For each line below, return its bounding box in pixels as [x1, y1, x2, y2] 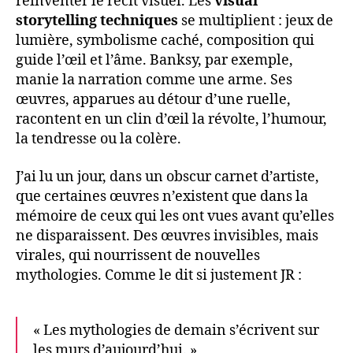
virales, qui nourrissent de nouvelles [16, 246, 260, 265]
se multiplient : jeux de [178, 12, 333, 31]
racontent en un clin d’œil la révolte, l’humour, [16, 110, 327, 129]
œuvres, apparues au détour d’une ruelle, [16, 91, 291, 110]
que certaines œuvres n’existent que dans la [16, 187, 308, 206]
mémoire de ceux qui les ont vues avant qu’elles [16, 206, 334, 225]
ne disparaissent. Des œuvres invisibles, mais [16, 226, 318, 245]
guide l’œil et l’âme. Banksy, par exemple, [16, 51, 293, 70]
